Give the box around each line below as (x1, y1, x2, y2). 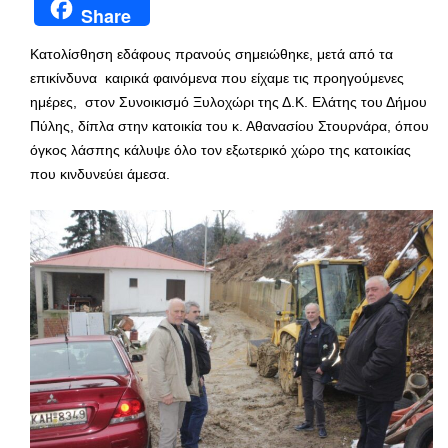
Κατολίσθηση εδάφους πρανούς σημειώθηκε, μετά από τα (30, 45, 393, 62)
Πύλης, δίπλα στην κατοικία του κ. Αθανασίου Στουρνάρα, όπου (30, 117, 429, 134)
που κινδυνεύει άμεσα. (30, 165, 170, 182)
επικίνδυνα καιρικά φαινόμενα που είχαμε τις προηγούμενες (30, 69, 404, 86)
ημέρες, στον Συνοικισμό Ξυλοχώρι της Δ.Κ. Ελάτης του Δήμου (30, 93, 427, 110)
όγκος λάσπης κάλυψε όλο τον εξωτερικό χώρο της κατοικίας (30, 141, 411, 158)
